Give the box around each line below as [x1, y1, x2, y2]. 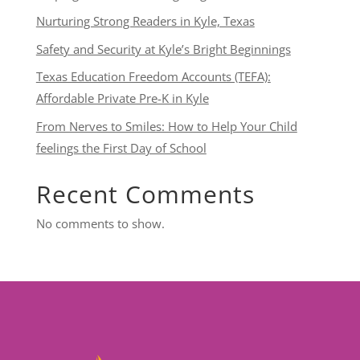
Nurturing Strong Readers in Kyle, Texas [35, 13, 255, 30]
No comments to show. [35, 215, 165, 231]
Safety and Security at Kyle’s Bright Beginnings [35, 40, 291, 57]
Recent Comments [35, 177, 255, 211]
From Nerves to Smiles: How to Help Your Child [35, 117, 297, 134]
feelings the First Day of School [35, 139, 207, 156]
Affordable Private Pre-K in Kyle [35, 90, 209, 107]
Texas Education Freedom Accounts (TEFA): [35, 68, 271, 85]
